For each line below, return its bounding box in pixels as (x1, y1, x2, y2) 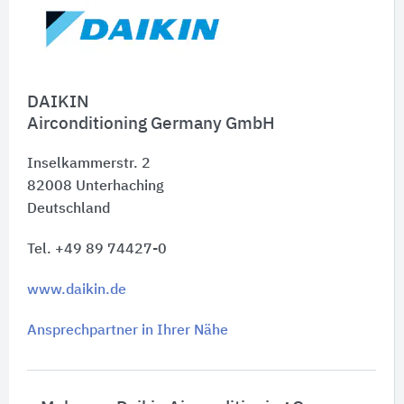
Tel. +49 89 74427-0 (27, 242, 167, 257)
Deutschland (27, 201, 110, 216)
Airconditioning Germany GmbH (27, 115, 275, 133)
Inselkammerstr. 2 (27, 156, 151, 171)
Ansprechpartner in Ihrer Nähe (27, 323, 228, 338)
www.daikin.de (27, 282, 126, 298)
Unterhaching (76, 179, 164, 194)
